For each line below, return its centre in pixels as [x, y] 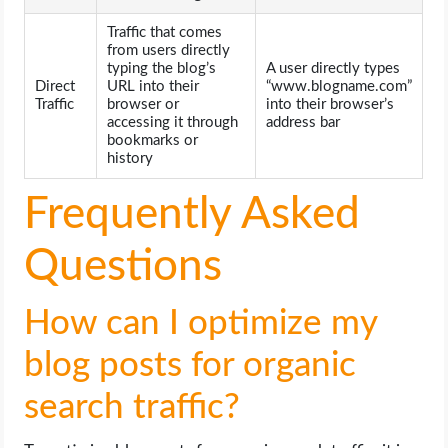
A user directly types [333, 69]
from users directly [169, 51]
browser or [143, 105]
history [130, 159]
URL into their [153, 87]
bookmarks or [153, 141]
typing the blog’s [162, 69]
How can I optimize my [201, 324]
